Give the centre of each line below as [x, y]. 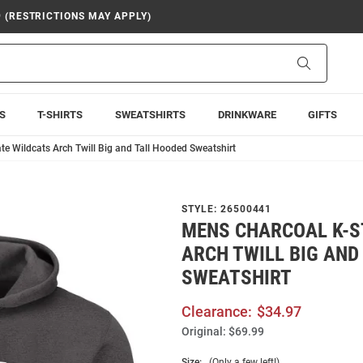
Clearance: [217, 312]
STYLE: [201, 209]
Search [327, 62]
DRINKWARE [247, 115]
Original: [204, 331]
